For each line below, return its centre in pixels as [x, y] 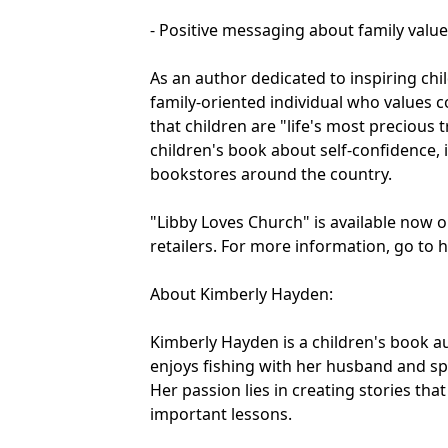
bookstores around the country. [271, 174]
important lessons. [221, 414]
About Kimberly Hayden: [241, 294]
